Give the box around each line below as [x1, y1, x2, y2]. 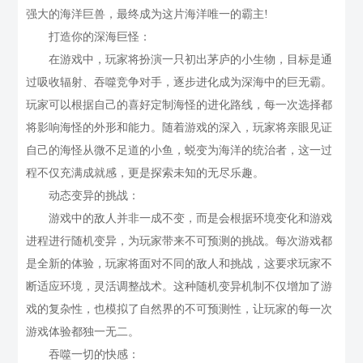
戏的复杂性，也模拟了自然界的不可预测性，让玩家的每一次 [26, 303, 333, 316]
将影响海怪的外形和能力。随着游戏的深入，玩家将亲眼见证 [26, 122, 333, 135]
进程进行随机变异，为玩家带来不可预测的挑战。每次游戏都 [26, 235, 333, 248]
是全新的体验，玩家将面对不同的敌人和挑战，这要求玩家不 [26, 258, 333, 271]
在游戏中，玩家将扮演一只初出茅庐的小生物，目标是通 [26, 53, 333, 66]
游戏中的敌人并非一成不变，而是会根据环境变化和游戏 [26, 212, 333, 225]
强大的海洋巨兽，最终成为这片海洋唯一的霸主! [26, 8, 269, 21]
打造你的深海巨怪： [26, 31, 152, 44]
